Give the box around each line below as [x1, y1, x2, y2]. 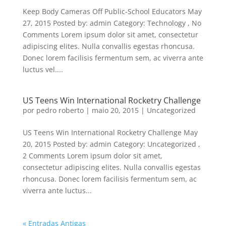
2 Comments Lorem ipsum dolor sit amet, [22, 150, 162, 160]
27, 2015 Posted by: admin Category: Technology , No [22, 18, 201, 28]
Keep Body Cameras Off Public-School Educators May [22, 6, 202, 16]
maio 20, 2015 [91, 105, 139, 115]
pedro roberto [36, 105, 84, 115]
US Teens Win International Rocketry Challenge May [22, 127, 198, 137]
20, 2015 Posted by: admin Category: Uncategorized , [22, 139, 200, 149]
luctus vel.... [22, 64, 63, 74]
